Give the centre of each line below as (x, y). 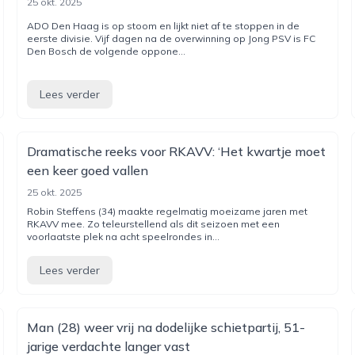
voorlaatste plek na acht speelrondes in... (124, 237)
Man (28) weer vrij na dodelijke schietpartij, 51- (166, 327)
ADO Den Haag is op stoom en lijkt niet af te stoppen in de (164, 26)
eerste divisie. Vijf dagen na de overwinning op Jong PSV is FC (172, 38)
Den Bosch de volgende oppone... (107, 51)
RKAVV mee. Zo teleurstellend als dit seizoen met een (154, 224)
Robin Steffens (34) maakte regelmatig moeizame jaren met (168, 211)
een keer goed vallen (88, 170)
